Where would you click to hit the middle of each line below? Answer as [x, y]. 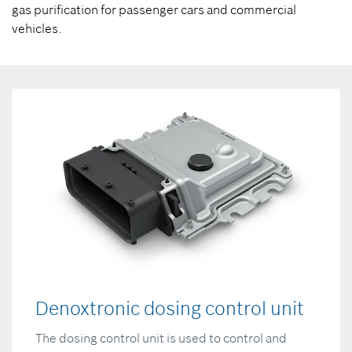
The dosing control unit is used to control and [161, 338]
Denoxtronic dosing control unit [170, 309]
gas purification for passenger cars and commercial [154, 9]
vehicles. [37, 28]
